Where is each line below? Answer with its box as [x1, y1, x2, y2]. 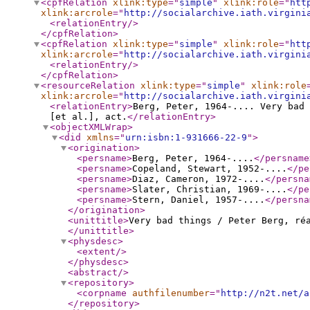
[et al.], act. [50, 111, 127, 122]
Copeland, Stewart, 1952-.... [132, 163, 287, 174]
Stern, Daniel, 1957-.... [132, 194, 265, 205]
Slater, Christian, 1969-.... [132, 184, 287, 194]
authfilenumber [132, 288, 210, 298]
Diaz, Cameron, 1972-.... [132, 174, 265, 184]
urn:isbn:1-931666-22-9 [125, 132, 247, 143]
